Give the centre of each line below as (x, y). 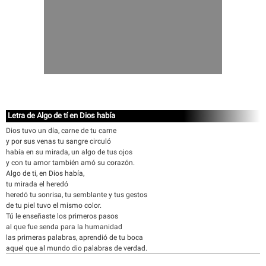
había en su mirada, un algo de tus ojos (69, 152)
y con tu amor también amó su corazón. (70, 163)
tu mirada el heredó (37, 184)
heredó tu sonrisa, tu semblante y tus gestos (77, 195)
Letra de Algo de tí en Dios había (61, 115)
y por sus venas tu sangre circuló (58, 141)
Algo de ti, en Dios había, (45, 173)
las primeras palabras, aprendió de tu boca (75, 237)
